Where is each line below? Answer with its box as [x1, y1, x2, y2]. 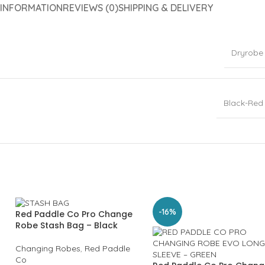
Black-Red [224, 98, 263, 108]
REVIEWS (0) [62, 2, 118, 14]
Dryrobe [231, 47, 263, 58]
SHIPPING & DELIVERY [118, 2, 213, 14]
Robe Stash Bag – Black [15, 219, 118, 231]
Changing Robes [15, 243, 80, 254]
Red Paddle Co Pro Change [15, 208, 132, 220]
